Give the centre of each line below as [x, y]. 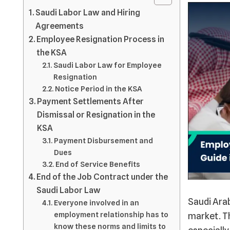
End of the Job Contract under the [102, 177]
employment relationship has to [111, 214]
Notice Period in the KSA [98, 89]
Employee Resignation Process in [101, 39]
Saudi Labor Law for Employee [107, 65]
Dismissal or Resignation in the [96, 114]
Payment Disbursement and [103, 140]
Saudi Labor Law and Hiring [88, 12]
